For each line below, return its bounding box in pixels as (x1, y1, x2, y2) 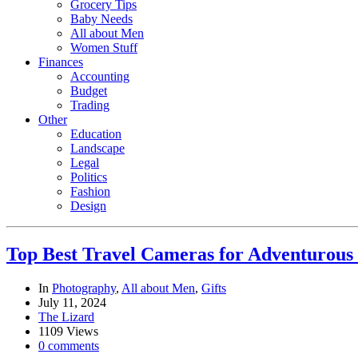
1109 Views (38, 324, 98, 338)
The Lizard (38, 309, 94, 324)
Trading (70, 98, 109, 113)
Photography (52, 280, 116, 295)
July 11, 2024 (38, 295, 106, 309)
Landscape (70, 141, 125, 156)
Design (70, 199, 106, 213)
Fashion (70, 185, 110, 199)
